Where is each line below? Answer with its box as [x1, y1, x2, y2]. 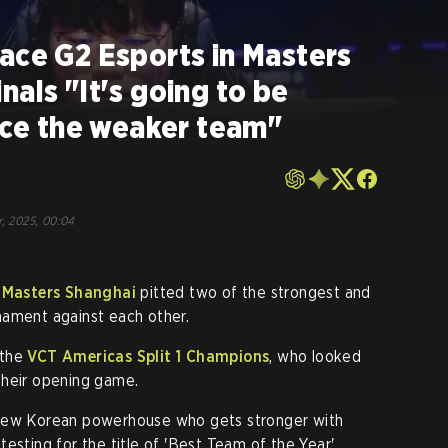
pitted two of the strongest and [136, 283, 371, 302]
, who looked [269, 347, 362, 366]
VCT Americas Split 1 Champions [27, 347, 270, 366]
